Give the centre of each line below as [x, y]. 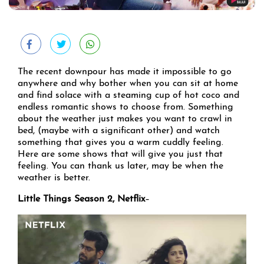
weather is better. [54, 178]
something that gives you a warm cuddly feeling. [121, 143]
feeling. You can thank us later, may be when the [121, 166]
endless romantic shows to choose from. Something [126, 108]
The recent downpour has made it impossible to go [125, 72]
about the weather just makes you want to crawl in [125, 119]
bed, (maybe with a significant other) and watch [119, 131]
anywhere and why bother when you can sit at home [128, 84]
